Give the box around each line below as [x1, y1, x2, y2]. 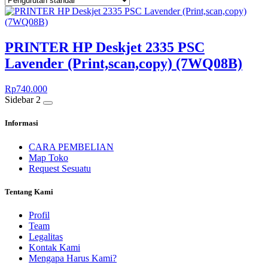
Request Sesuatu [29, 163, 91, 173]
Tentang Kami [5, 187, 53, 196]
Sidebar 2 [5, 95, 41, 105]
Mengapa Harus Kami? [29, 252, 117, 263]
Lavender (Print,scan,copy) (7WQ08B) [5, 56, 242, 72]
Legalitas [29, 231, 63, 242]
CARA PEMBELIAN [29, 141, 114, 152]
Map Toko [29, 152, 68, 163]
